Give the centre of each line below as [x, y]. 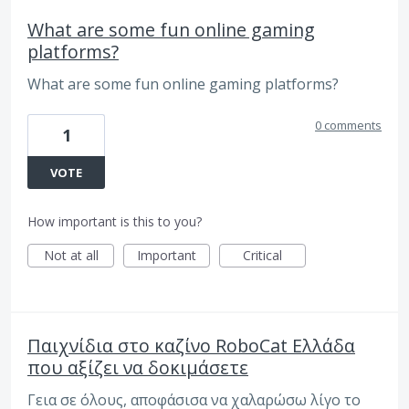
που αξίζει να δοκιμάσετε [138, 368]
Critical [262, 256]
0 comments [348, 126]
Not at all [71, 256]
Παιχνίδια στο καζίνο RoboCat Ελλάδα [191, 346]
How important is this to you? [115, 222]
